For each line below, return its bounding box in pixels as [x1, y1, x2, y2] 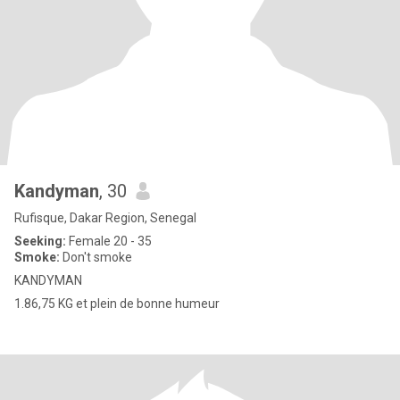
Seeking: [14, 234, 66, 248]
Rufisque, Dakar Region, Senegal [14, 211, 196, 225]
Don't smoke [60, 250, 132, 264]
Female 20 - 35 [66, 234, 152, 248]
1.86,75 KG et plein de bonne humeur [14, 296, 220, 311]
